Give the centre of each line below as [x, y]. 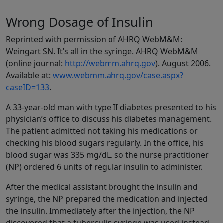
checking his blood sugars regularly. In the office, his [105, 143]
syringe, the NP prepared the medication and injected [107, 199]
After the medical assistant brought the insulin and [102, 187]
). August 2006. [183, 63]
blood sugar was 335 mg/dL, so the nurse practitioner [107, 155]
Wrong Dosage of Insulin [80, 22]
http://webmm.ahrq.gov [110, 63]
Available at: [29, 75]
